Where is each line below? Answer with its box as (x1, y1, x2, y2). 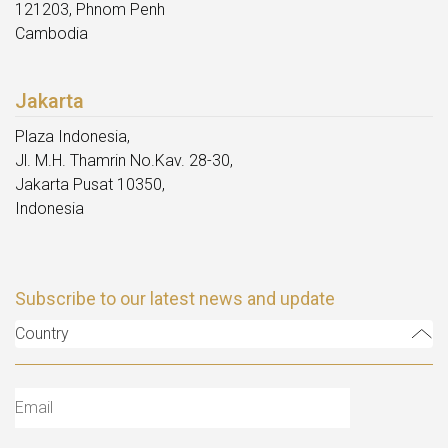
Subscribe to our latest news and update (15, 288, 335, 310)
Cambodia (15, 24, 88, 44)
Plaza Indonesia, (15, 127, 130, 147)
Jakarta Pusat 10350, (15, 175, 165, 195)
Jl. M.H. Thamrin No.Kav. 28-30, (15, 151, 233, 171)
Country (15, 324, 69, 344)
